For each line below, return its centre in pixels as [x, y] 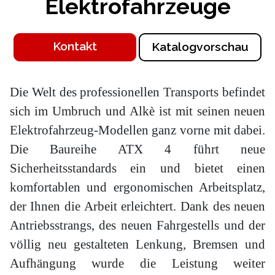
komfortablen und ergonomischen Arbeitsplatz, [137, 188]
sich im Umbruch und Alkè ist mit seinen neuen [137, 111]
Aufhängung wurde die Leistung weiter [137, 264]
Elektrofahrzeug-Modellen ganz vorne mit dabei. [137, 130]
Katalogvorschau [200, 47]
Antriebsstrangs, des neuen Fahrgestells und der [137, 226]
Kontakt [75, 47]
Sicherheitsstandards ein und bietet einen [137, 168]
